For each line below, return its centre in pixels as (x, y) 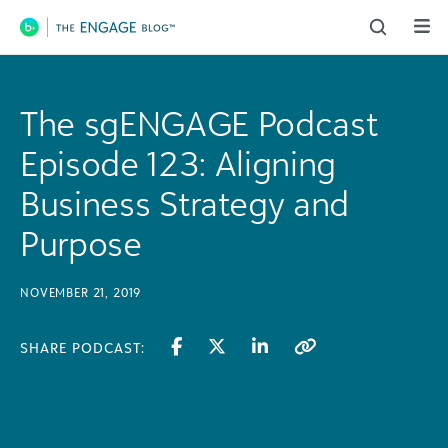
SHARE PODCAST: (82, 347)
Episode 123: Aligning (178, 163)
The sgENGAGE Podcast (199, 123)
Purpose (81, 243)
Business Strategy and (184, 203)
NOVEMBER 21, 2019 (81, 292)
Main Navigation (120, 43)
